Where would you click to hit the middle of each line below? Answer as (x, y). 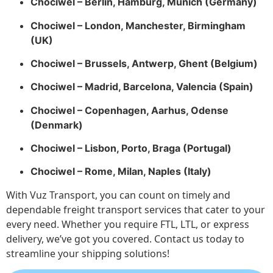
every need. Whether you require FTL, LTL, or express (128, 224)
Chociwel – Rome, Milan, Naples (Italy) (121, 172)
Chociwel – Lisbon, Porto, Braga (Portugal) (131, 148)
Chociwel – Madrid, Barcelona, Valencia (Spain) (142, 87)
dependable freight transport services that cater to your (136, 209)
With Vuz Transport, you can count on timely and (118, 195)
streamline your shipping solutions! (88, 253)
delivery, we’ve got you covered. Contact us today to (125, 239)
